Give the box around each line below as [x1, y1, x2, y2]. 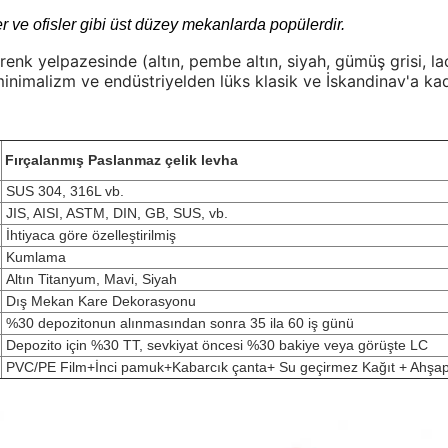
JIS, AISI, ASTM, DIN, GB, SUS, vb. [2, 205, 228, 221]
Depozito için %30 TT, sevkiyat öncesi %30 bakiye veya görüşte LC [2, 337, 428, 353]
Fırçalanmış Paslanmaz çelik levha [5, 152, 238, 168]
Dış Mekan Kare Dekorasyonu [2, 293, 196, 309]
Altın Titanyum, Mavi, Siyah [2, 271, 177, 287]
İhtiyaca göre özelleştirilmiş [2, 227, 176, 243]
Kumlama [2, 249, 66, 265]
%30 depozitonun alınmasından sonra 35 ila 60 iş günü [2, 315, 354, 331]
